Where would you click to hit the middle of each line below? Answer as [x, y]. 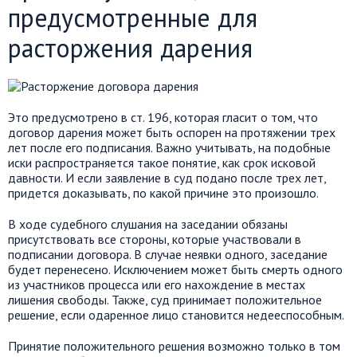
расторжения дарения [130, 47]
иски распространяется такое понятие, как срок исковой [162, 162]
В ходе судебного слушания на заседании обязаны [148, 224]
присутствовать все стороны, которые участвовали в [155, 239]
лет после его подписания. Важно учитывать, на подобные [169, 147]
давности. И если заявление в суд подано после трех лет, [167, 177]
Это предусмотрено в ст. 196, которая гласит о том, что [163, 117]
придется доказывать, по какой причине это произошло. [163, 192]
